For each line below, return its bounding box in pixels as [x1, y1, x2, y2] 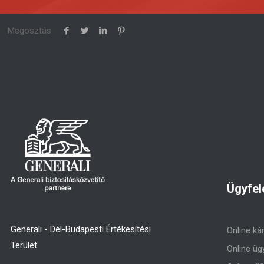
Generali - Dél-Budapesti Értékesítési [10, 224, 151, 235]
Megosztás [8, 25, 52, 36]
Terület [10, 240, 37, 251]
